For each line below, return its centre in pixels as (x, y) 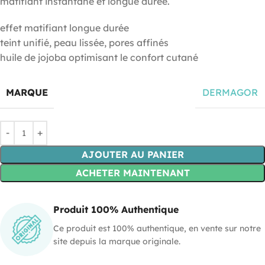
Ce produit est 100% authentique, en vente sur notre (157, 228)
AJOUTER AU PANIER (132, 154)
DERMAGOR (230, 93)
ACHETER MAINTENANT (132, 172)
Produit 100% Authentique (116, 209)
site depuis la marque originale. (117, 241)
